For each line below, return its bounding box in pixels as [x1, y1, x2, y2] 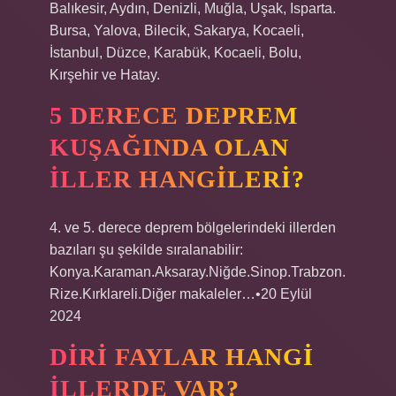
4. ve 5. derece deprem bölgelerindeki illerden [49, 220, 336, 235]
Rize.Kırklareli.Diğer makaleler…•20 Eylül [49, 286, 312, 301]
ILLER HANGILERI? [49, 165, 305, 193]
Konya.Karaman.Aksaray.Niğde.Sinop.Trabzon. [49, 264, 346, 279]
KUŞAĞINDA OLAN [49, 133, 289, 161]
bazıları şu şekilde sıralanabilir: [49, 242, 243, 257]
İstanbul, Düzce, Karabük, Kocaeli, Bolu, [49, 45, 301, 60]
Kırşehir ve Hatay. [49, 67, 160, 82]
